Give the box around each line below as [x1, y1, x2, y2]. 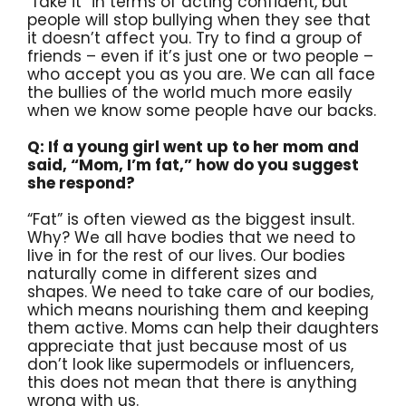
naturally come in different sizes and [27, 262, 317, 285]
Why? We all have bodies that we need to [27, 226, 355, 248]
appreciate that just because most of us [27, 334, 347, 357]
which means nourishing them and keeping [27, 298, 369, 321]
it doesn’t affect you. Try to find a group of [27, 26, 362, 49]
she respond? [27, 171, 135, 194]
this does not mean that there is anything [27, 371, 357, 393]
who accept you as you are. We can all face [27, 63, 375, 85]
